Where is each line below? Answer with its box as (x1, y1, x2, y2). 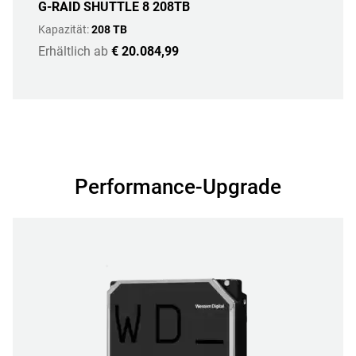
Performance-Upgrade (75, 175, 281, 199)
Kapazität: (38, 23, 91, 36)
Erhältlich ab (38, 44, 108, 59)
